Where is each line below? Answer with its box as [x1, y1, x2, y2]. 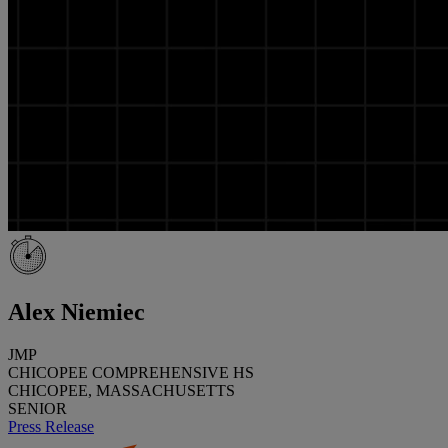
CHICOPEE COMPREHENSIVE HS [8, 363, 254, 381]
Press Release [8, 417, 94, 435]
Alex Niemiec [8, 298, 145, 325]
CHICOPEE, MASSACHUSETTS [8, 381, 235, 399]
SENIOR [8, 399, 67, 417]
